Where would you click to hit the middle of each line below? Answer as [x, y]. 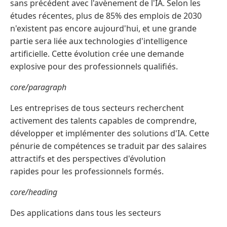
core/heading [34, 192]
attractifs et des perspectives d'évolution [88, 159]
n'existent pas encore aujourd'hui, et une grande [103, 29]
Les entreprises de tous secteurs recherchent [97, 108]
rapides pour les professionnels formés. [87, 172]
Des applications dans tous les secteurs [86, 213]
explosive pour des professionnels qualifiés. [94, 67]
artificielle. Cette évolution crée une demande [97, 54]
